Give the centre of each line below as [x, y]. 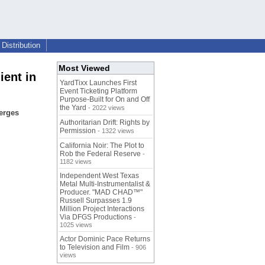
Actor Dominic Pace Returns [105, 239]
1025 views [76, 225]
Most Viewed [84, 68]
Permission [78, 131]
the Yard [73, 108]
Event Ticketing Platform [98, 91]
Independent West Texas [99, 176]
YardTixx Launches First [98, 83]
